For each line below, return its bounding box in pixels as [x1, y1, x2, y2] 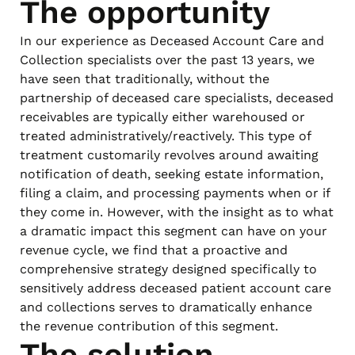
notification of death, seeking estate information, [20, 166, 323, 181]
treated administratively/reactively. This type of [20, 128, 311, 143]
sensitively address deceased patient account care [20, 280, 331, 296]
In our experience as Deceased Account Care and [20, 32, 324, 48]
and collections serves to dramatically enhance [20, 299, 312, 315]
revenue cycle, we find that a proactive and [20, 242, 288, 258]
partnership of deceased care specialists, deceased [20, 90, 334, 105]
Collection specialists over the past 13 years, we [20, 52, 315, 67]
